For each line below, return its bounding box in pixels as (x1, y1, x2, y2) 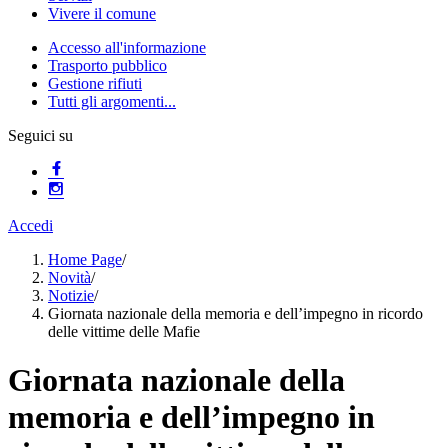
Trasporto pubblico (48, 57, 167, 74)
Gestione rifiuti (48, 75, 142, 92)
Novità (48, 269, 91, 286)
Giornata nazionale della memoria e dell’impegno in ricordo (48, 305, 423, 322)
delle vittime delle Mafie (48, 323, 200, 340)
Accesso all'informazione (48, 39, 206, 56)
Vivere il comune (48, 5, 156, 22)
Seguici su (8, 127, 73, 144)
